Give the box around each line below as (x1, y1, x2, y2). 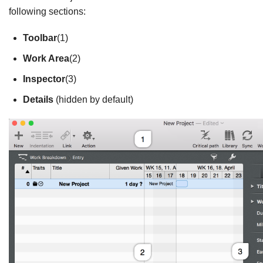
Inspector (23, 73, 65, 84)
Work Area (23, 53, 69, 63)
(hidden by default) (53, 94, 133, 104)
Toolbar (23, 32, 57, 43)
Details (23, 94, 53, 104)
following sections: (9, 6, 86, 16)
